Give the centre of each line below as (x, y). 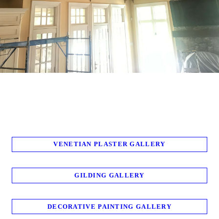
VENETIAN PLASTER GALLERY (109, 144)
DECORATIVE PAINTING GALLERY (109, 206)
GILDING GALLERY (109, 175)
